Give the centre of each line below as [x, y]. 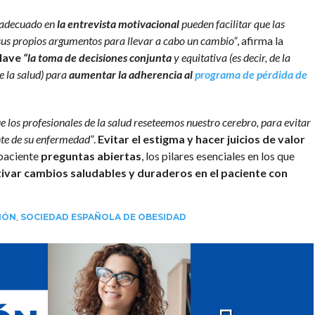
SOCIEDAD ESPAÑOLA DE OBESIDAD [103, 217]
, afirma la [260, 41]
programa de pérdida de [250, 75]
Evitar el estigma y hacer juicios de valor [201, 139]
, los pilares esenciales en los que [218, 156]
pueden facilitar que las [232, 24]
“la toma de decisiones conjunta [96, 58]
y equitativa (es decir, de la [231, 58]
